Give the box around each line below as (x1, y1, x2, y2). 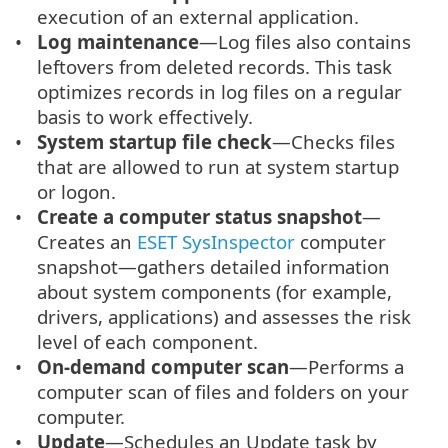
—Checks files (272, 129, 396, 155)
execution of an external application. (37, 4, 360, 30)
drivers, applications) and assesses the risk (37, 304, 412, 330)
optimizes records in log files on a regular (37, 79, 403, 105)
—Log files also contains (199, 29, 412, 55)
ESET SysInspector (137, 229, 296, 255)
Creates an (37, 229, 138, 255)
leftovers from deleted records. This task (37, 54, 393, 80)
